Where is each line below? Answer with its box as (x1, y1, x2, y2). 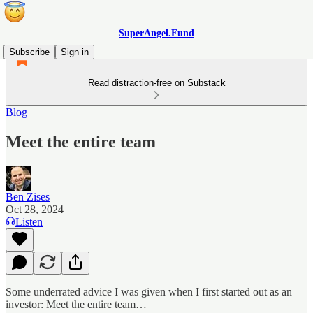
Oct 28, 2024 (6, 203, 64, 215)
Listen (15, 215, 43, 228)
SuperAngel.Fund (119, 28, 194, 38)
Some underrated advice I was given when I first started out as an (6, 285, 292, 298)
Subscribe (9, 47, 50, 57)
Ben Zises (6, 190, 50, 203)
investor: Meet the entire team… (6, 298, 147, 310)
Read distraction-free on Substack (87, 78, 226, 88)
